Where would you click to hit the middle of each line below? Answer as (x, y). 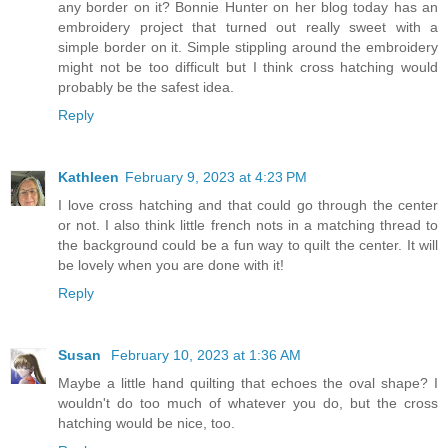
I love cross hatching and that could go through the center (248, 204)
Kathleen (88, 176)
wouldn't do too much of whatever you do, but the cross (248, 402)
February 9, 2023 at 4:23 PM (216, 176)
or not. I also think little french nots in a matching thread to (248, 224)
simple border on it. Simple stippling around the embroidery (248, 46)
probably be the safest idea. (146, 86)
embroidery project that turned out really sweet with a (248, 26)
